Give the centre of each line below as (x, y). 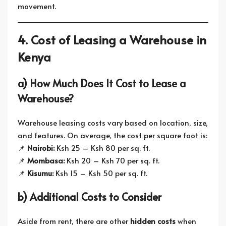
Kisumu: (40, 173)
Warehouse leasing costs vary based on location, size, (113, 122)
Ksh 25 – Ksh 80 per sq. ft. (102, 148)
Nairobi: (41, 148)
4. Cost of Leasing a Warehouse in (112, 40)
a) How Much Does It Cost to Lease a (102, 83)
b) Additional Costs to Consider (90, 197)
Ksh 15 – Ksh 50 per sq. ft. (100, 173)
